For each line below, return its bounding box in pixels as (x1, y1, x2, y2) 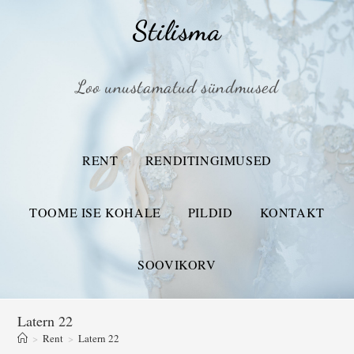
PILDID (187, 204, 233, 220)
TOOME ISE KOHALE (29, 204, 161, 220)
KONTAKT (259, 204, 325, 220)
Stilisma (132, 14, 222, 47)
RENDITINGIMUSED (145, 152, 272, 168)
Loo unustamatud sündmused (75, 76, 279, 97)
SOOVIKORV (137, 256, 217, 273)
